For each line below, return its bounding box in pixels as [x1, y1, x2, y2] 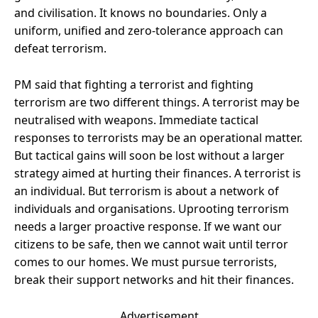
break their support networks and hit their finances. [14, 271, 294, 287]
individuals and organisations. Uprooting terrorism [14, 200, 289, 216]
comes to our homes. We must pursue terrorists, [14, 253, 277, 270]
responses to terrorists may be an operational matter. [14, 129, 302, 146]
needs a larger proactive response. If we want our [14, 218, 282, 234]
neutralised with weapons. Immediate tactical [14, 111, 258, 128]
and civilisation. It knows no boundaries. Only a [14, 4, 267, 21]
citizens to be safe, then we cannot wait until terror [14, 236, 288, 252]
